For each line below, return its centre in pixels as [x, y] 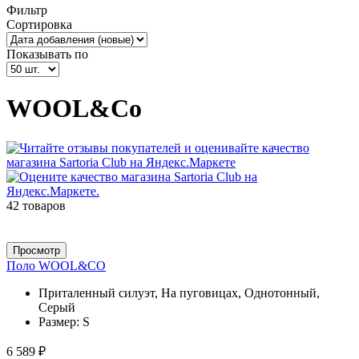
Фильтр [27, 10]
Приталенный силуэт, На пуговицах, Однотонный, [179, 292]
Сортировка [39, 24]
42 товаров [36, 205]
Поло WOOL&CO [56, 265]
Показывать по [47, 54]
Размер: [61, 321]
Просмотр [36, 250]
